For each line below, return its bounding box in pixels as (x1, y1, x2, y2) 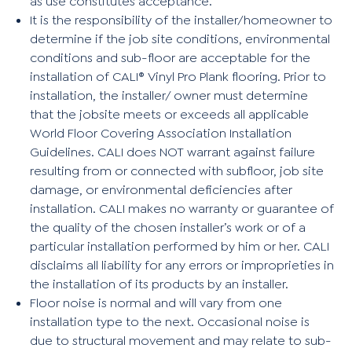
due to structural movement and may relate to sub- (30, 332, 332, 349)
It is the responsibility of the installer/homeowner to (30, 11, 333, 28)
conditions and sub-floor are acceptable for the (30, 49, 311, 66)
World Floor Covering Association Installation (30, 124, 292, 141)
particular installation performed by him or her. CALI (30, 237, 330, 255)
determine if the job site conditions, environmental (30, 30, 331, 47)
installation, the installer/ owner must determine (30, 86, 309, 104)
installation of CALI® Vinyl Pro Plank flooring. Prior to (30, 68, 327, 85)
